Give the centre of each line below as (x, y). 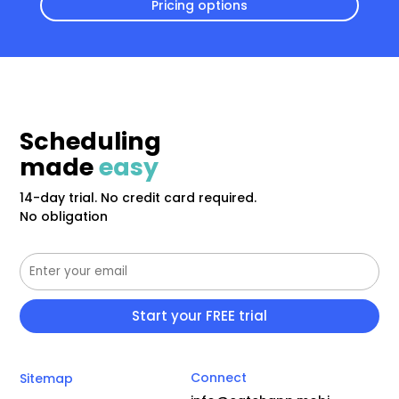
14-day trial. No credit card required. (138, 197)
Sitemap (47, 378)
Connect (218, 377)
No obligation (64, 216)
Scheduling (91, 141)
